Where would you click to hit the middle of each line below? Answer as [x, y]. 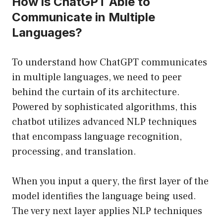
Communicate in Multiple [83, 17]
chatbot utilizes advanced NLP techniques [104, 122]
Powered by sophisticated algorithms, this [104, 107]
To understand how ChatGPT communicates [110, 63]
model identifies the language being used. [104, 196]
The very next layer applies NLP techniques [107, 211]
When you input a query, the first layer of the [110, 182]
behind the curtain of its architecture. [96, 92]
